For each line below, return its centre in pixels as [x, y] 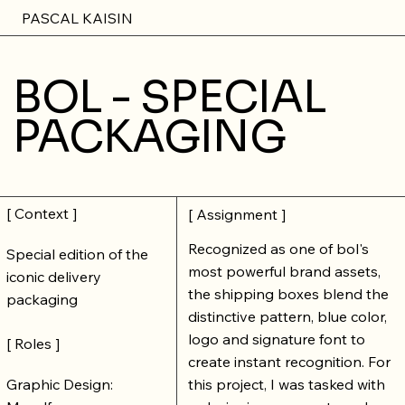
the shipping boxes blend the [288, 294]
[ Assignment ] [236, 215]
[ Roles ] [33, 343]
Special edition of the [77, 254]
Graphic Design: [59, 384]
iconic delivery [53, 277]
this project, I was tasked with [286, 385]
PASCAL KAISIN [77, 18]
